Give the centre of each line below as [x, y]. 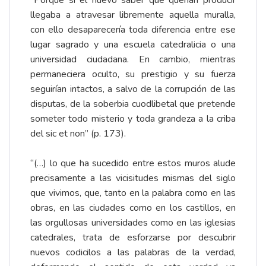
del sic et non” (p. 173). [78, 134]
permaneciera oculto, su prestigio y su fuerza [133, 75]
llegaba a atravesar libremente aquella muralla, [133, 15]
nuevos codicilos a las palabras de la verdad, [133, 253]
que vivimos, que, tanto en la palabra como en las [133, 193]
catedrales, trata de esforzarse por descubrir [133, 238]
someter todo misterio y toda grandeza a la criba [133, 119]
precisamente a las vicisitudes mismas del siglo [133, 178]
